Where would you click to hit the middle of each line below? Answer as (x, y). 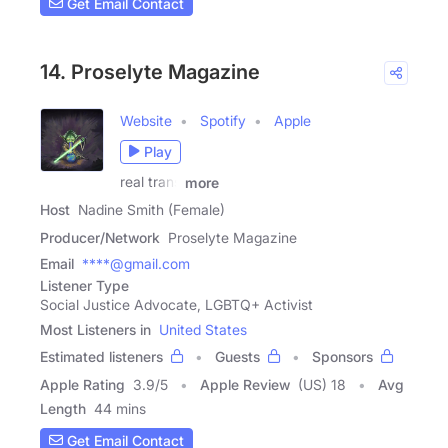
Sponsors (342, 357)
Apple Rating (82, 385)
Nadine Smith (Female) (151, 210)
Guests (237, 357)
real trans (150, 181)
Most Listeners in (95, 330)
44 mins (120, 409)
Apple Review (245, 385)
